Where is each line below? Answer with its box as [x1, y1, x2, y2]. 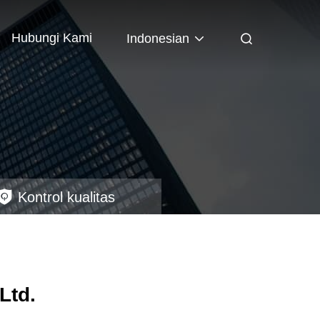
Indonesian [126, 31, 189, 46]
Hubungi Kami [11, 30, 92, 45]
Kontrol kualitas [18, 189, 115, 206]
